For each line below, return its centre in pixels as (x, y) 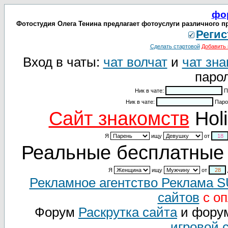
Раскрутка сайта (128, 212)
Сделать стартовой (175, 46)
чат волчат (135, 62)
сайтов (178, 197)
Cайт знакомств (119, 119)
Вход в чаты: (63, 62)
